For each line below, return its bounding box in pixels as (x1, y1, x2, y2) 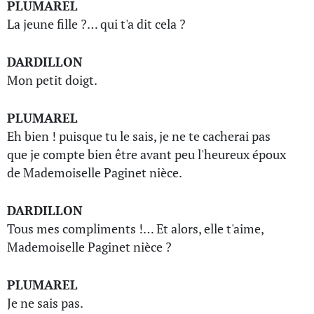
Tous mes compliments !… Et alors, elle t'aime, (7, 220, 264, 237)
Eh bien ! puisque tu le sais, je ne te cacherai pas (7, 128, 271, 144)
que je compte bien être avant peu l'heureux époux (7, 146, 286, 163)
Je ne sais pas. (7, 294, 83, 311)
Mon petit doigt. (7, 71, 97, 88)
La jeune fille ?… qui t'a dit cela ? (7, 15, 186, 32)
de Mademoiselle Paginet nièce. (7, 164, 182, 181)
